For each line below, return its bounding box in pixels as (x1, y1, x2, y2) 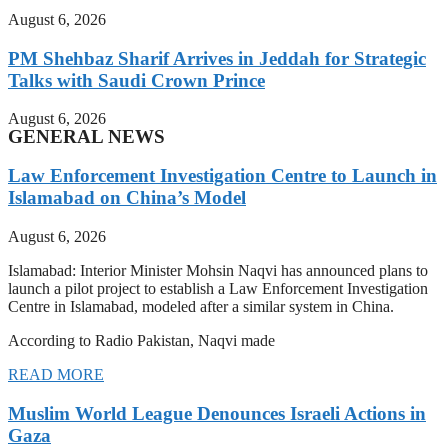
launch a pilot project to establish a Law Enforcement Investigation (8, 279, 428, 297)
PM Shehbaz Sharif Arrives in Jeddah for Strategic (8, 47, 426, 69)
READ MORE (8, 365, 104, 383)
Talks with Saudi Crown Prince (8, 69, 265, 91)
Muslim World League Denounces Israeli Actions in (8, 402, 426, 424)
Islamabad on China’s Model (8, 187, 246, 209)
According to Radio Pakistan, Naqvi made (8, 331, 275, 349)
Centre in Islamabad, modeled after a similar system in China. (8, 297, 394, 315)
